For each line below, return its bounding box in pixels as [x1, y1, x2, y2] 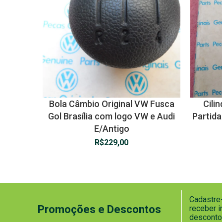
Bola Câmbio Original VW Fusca [49, 99, 174, 110]
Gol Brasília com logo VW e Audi [48, 111, 175, 122]
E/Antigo [94, 123, 129, 134]
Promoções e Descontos [38, 203, 161, 216]
